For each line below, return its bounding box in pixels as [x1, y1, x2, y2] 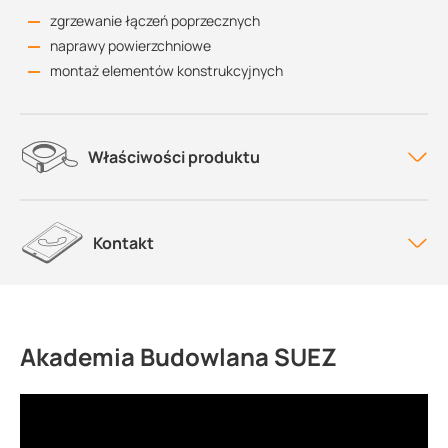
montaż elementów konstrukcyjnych [50, 61, 283, 80]
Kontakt [92, 232, 154, 254]
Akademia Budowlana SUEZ [20, 340, 337, 373]
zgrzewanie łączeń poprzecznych [50, 11, 260, 30]
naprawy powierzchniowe [50, 36, 211, 55]
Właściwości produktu [88, 146, 260, 168]
